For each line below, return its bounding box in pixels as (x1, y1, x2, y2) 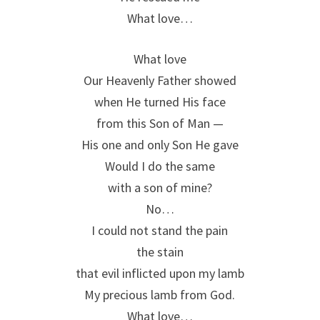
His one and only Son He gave (81, 136, 239, 153)
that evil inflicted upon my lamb (75, 264, 244, 281)
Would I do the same (104, 157, 215, 174)
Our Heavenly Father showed (83, 71, 236, 89)
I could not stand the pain (91, 221, 229, 239)
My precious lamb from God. (84, 286, 236, 303)
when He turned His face (94, 93, 226, 110)
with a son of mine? (107, 179, 212, 196)
